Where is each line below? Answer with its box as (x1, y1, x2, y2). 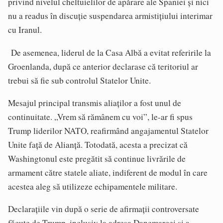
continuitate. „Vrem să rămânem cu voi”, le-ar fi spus (8, 111, 193, 123)
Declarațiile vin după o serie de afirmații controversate (8, 203, 199, 215)
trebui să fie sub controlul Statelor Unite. (8, 74, 151, 86)
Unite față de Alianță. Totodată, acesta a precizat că (8, 139, 188, 151)
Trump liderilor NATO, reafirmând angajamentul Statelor (8, 125, 209, 137)
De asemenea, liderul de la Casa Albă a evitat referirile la (8, 46, 211, 58)
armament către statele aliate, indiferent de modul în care (8, 167, 208, 179)
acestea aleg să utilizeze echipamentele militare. (8, 181, 177, 193)
